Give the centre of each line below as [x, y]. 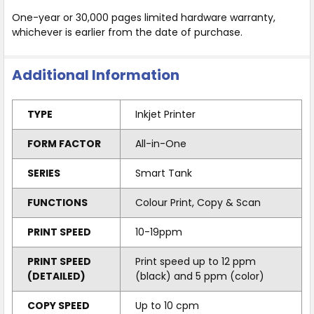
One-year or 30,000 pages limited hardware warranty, [143, 17]
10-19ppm [158, 232]
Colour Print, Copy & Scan [198, 202]
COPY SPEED [58, 305]
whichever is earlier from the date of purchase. [127, 32]
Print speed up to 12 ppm [195, 261]
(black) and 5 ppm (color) [199, 276]
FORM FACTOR [64, 143]
